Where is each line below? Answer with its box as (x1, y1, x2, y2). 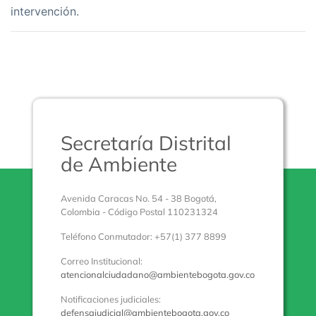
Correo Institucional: (61, 255, 143, 267)
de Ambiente (61, 152, 178, 177)
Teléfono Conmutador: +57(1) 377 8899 (61, 231, 227, 243)
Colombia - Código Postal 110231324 (61, 206, 219, 218)
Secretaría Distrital (61, 130, 232, 156)
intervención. (11, 4, 79, 19)
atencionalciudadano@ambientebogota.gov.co (61, 269, 255, 281)
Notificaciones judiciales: (61, 293, 162, 305)
